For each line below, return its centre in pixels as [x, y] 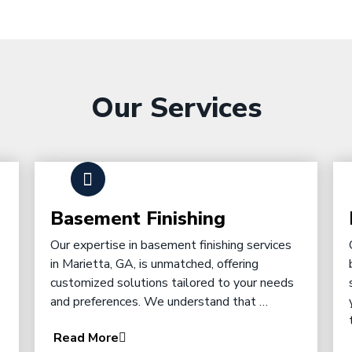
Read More [86, 338]
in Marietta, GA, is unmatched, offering [154, 264]
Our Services [176, 108]
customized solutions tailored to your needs [172, 283]
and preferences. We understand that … [159, 302]
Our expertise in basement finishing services [170, 245]
